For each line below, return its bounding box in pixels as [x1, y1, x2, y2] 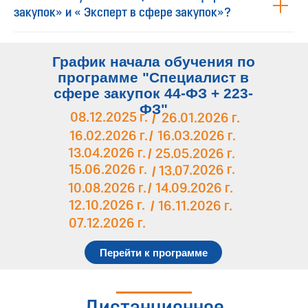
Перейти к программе [99, 246, 208, 258]
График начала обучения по [52, 54, 255, 70]
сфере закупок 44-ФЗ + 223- [54, 85, 253, 102]
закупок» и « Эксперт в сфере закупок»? [14, 7, 231, 21]
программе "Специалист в [58, 69, 249, 86]
